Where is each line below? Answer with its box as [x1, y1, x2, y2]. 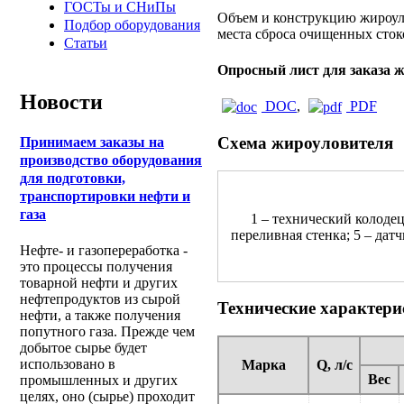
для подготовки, [20, 170, 125, 187]
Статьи [64, 35, 107, 50]
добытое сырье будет [20, 340, 147, 356]
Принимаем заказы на [20, 134, 164, 151]
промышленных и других [20, 372, 178, 389]
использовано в [20, 356, 115, 372]
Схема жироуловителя [217, 133, 393, 152]
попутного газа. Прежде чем [20, 324, 195, 340]
